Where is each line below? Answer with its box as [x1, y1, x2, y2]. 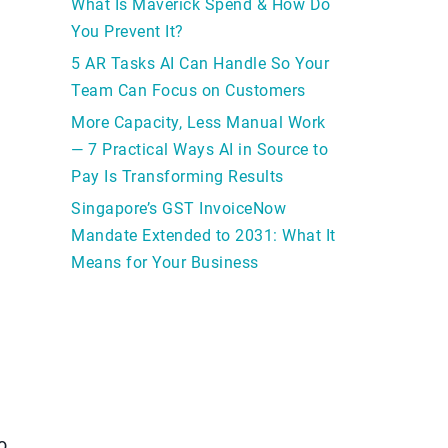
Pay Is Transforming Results [71, 166, 284, 186]
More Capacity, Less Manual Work [71, 112, 326, 132]
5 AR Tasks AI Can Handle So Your [71, 53, 329, 73]
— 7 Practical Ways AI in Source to [71, 139, 328, 159]
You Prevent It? [71, 21, 184, 41]
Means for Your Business [71, 252, 259, 272]
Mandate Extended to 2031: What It [71, 225, 336, 245]
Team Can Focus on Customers [71, 80, 306, 100]
